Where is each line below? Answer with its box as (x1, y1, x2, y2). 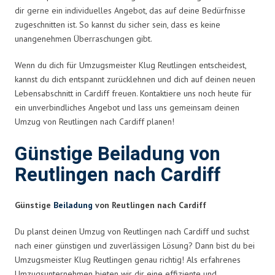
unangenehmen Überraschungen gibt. (15, 33, 152, 44)
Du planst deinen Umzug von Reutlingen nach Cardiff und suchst (15, 225, 249, 237)
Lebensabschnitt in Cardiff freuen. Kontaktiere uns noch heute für (15, 87, 252, 99)
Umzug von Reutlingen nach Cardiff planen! (15, 115, 174, 127)
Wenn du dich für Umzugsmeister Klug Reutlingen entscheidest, (15, 59, 246, 71)
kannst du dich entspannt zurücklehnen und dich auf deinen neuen (15, 73, 255, 85)
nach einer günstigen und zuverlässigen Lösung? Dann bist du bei (15, 239, 255, 251)
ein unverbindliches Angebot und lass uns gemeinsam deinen (15, 101, 239, 113)
